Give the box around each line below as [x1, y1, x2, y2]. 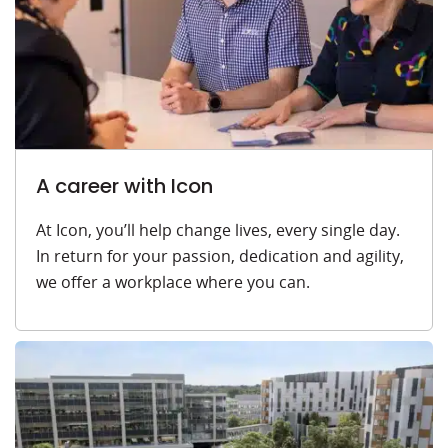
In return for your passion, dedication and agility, [36, 245, 404, 268]
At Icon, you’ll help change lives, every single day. [36, 219, 400, 242]
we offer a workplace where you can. [36, 271, 310, 294]
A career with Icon [36, 172, 213, 201]
